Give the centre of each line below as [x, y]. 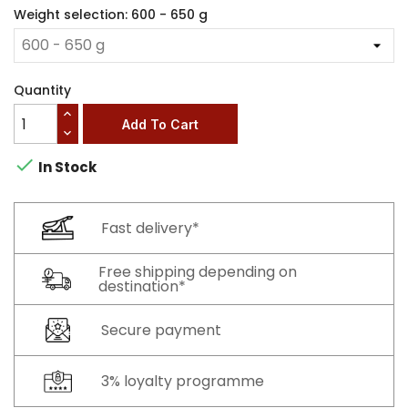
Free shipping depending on [198, 271]
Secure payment [161, 330]
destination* [143, 286]
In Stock [66, 168]
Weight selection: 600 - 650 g [111, 15]
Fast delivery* [150, 228]
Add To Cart [160, 124]
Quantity [42, 91]
